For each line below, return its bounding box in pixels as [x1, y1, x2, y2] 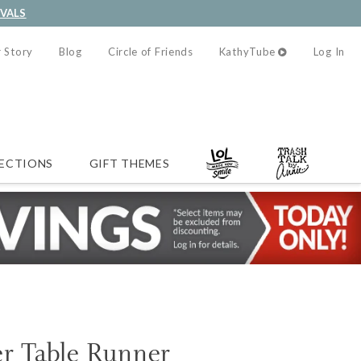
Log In [313, 45, 345, 58]
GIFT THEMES [89, 156, 170, 170]
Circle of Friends [107, 45, 193, 58]
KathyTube [218, 45, 276, 58]
